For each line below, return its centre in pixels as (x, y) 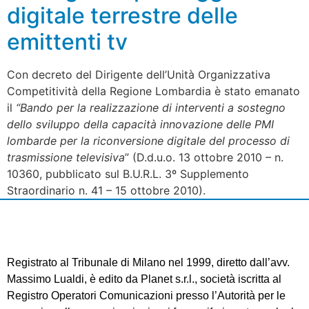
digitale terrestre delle (122, 16)
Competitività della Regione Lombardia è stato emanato (153, 91)
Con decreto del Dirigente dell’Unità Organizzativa (139, 75)
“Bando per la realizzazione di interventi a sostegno (151, 108)
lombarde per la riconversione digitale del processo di (148, 141)
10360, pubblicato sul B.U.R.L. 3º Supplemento (128, 174)
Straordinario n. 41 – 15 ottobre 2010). (106, 191)
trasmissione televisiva (66, 158)
